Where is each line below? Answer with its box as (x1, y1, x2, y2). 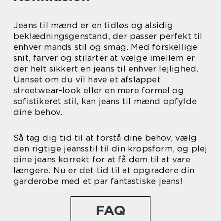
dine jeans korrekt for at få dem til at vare (13, 154, 190, 164)
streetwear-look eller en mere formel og (13, 85, 184, 95)
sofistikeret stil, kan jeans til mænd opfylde (13, 96, 197, 106)
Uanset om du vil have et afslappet (13, 74, 161, 84)
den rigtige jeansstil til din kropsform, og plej (13, 143, 208, 153)
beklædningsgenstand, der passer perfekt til (13, 31, 203, 41)
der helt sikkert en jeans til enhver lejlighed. (13, 63, 199, 74)
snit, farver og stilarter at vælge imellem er (13, 52, 195, 63)
